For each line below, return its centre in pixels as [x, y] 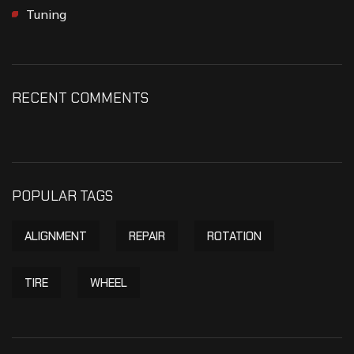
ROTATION [234, 236]
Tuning [46, 14]
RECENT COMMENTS [80, 98]
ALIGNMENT [56, 236]
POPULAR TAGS [62, 196]
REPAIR [147, 236]
